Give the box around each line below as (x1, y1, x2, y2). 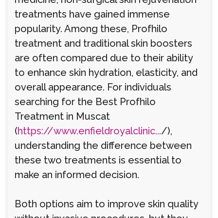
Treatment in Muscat (15, 110, 110, 122)
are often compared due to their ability (15, 52, 193, 64)
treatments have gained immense (15, 8, 170, 20)
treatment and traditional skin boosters (15, 37, 192, 49)
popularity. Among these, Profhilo (15, 23, 167, 35)
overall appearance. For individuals (15, 81, 171, 93)
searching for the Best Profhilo (15, 96, 156, 108)
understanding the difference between (15, 140, 192, 151)
